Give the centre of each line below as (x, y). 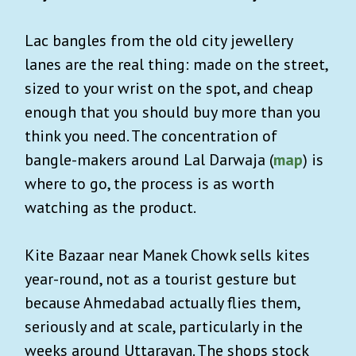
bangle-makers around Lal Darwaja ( (149, 160)
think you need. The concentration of (151, 136)
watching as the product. (110, 208)
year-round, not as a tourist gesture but (161, 279)
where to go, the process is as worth (149, 184)
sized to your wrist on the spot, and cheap (169, 89)
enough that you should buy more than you (173, 112)
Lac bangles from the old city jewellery (159, 41)
